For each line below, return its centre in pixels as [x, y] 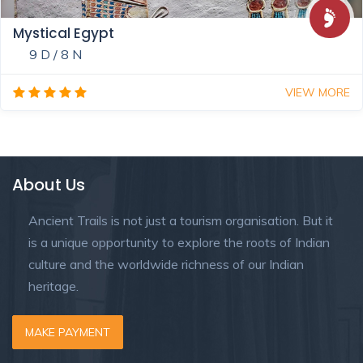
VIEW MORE [318, 92]
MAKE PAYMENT [68, 332]
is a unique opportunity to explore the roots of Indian [179, 242]
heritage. [53, 286]
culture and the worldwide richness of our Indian [166, 264]
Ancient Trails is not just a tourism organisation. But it [181, 220]
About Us [49, 184]
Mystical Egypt [64, 33]
